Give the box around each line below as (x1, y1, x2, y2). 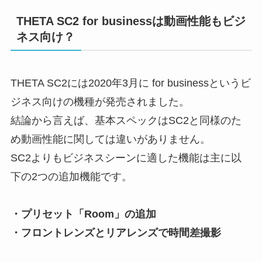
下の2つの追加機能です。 (10, 171, 132, 183)
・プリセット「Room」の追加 (10, 208, 156, 220)
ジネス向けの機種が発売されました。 (10, 96, 189, 108)
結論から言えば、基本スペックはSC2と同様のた (10, 115, 242, 127)
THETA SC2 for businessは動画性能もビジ (16, 15, 246, 28)
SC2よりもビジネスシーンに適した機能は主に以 (10, 152, 242, 164)
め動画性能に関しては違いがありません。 (10, 133, 211, 146)
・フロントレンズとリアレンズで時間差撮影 (10, 227, 221, 239)
